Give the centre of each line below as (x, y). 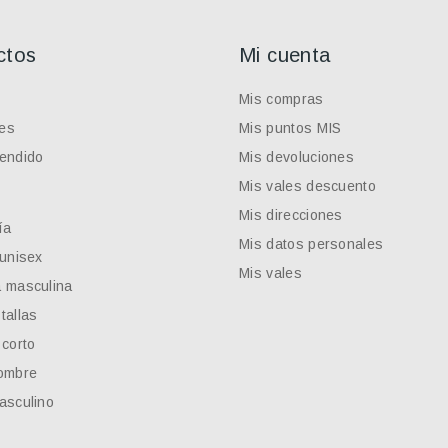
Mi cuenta (285, 54)
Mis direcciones (291, 214)
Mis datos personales (311, 243)
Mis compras (281, 98)
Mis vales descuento (308, 185)
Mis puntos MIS (290, 127)
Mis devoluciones (297, 156)
